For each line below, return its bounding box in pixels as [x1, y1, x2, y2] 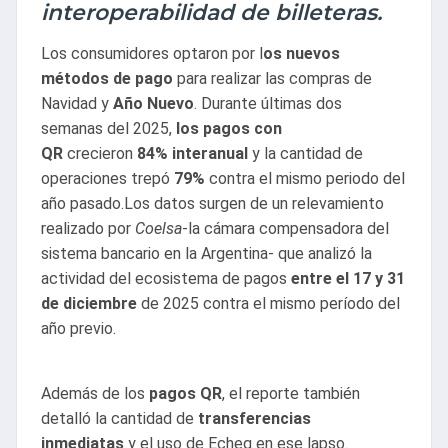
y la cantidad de [248, 144, 363, 164]
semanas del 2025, [41, 119, 176, 139]
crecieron [63, 144, 137, 164]
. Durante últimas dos [194, 94, 342, 114]
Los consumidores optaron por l [41, 44, 263, 64]
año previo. [41, 319, 116, 339]
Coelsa [131, 219, 182, 239]
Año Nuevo [113, 94, 194, 114]
